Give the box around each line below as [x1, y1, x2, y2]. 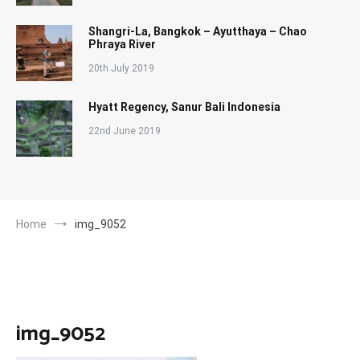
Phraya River [88, 38, 156, 51]
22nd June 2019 [88, 125, 161, 137]
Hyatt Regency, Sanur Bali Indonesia [88, 100, 280, 113]
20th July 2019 [88, 63, 154, 74]
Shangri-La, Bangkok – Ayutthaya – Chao [88, 25, 307, 38]
